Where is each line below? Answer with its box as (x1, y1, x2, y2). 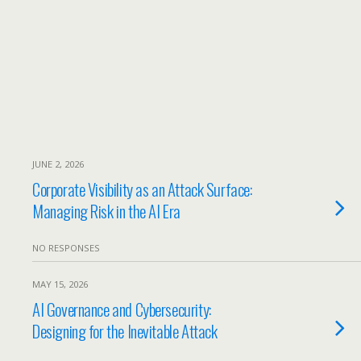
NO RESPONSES (32, 242, 100, 254)
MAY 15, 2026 (32, 278, 88, 290)
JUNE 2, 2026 (32, 158, 84, 170)
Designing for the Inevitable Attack (32, 318, 218, 343)
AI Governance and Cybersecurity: (32, 297, 211, 322)
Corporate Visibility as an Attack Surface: (32, 176, 252, 201)
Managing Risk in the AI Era (32, 198, 180, 223)
